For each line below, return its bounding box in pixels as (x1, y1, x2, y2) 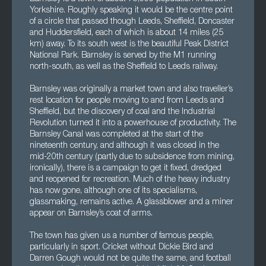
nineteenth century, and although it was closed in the (30, 142, 219, 150)
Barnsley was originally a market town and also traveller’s (30, 85, 233, 94)
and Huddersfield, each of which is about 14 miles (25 (30, 29, 224, 37)
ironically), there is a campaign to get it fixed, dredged (30, 164, 221, 173)
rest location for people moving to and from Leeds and (30, 97, 224, 105)
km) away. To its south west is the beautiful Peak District (30, 40, 229, 49)
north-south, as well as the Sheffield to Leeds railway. (30, 63, 218, 71)
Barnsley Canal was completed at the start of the (30, 131, 203, 139)
